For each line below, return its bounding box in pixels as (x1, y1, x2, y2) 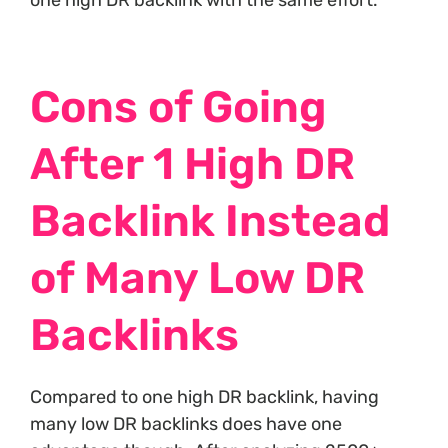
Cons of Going (30, 80, 327, 133)
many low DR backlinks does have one (30, 412, 342, 435)
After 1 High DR (30, 137, 355, 190)
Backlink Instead (30, 194, 390, 247)
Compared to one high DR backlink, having (30, 385, 379, 408)
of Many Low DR (30, 251, 365, 304)
